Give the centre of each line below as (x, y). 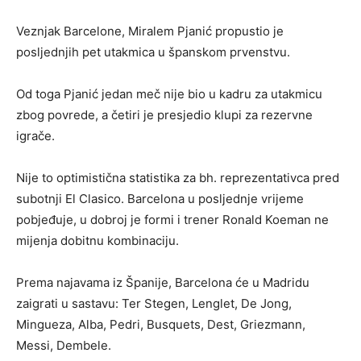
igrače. (35, 136)
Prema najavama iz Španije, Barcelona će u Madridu (163, 282)
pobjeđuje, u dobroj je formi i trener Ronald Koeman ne (172, 220)
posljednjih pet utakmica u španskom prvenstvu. (153, 52)
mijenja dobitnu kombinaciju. (98, 241)
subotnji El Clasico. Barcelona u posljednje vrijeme (160, 199)
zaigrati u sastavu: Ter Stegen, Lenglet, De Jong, (154, 303)
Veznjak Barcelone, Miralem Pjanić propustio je (150, 31)
